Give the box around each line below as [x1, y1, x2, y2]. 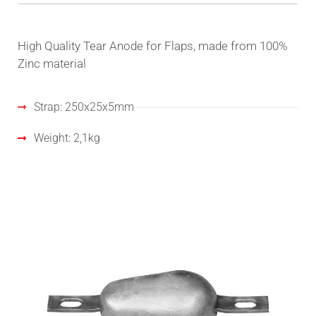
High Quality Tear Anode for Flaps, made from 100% [18, 39, 288, 53]
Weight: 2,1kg [33, 131, 100, 145]
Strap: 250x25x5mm [33, 100, 134, 114]
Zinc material [18, 56, 86, 71]
